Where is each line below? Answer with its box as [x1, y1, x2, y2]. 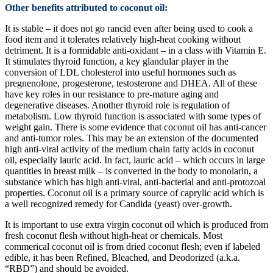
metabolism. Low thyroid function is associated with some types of [5, 110, 261, 121]
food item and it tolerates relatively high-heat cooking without [5, 34, 241, 44]
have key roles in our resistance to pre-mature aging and [5, 88, 219, 99]
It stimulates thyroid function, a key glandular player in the [5, 55, 229, 66]
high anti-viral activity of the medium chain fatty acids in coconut [5, 143, 254, 154]
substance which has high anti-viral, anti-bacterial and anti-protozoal [5, 176, 266, 187]
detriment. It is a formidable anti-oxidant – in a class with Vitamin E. [5, 44, 266, 55]
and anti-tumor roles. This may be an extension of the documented [5, 132, 258, 143]
